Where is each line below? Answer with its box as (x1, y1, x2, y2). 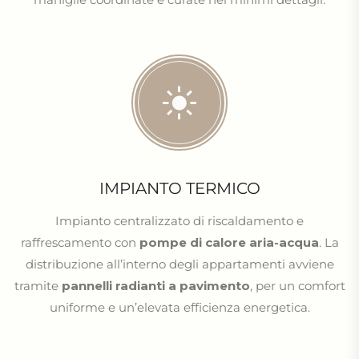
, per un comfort (249, 278, 345, 293)
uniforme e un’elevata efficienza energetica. (49, 300, 310, 315)
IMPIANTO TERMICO (99, 179, 260, 198)
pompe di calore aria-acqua (139, 235, 319, 250)
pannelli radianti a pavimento (61, 278, 250, 293)
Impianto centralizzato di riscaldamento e (55, 213, 304, 228)
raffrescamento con (20, 235, 139, 250)
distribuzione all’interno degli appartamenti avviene (25, 256, 334, 272)
